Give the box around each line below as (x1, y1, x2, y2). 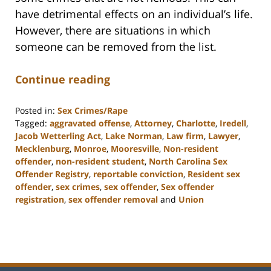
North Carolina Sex (149, 155, 227, 167)
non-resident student (56, 155, 145, 167)
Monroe (74, 142, 106, 154)
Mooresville (111, 142, 159, 154)
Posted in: (15, 104, 55, 116)
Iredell (220, 117, 246, 129)
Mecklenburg (15, 142, 70, 154)
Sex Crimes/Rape (57, 104, 128, 116)
